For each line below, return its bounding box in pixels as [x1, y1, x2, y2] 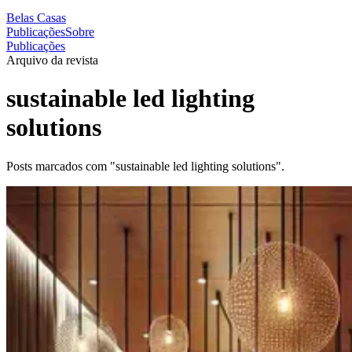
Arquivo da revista [6, 53, 98, 67]
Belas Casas [6, 11, 66, 24]
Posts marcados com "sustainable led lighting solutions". [6, 159, 284, 173]
